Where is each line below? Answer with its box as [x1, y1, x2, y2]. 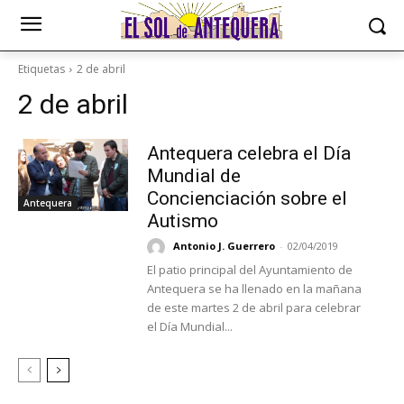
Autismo [146, 210, 218, 233]
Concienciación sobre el [146, 188, 347, 210]
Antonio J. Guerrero [172, 239, 275, 253]
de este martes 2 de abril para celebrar [146, 299, 361, 317]
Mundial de [146, 165, 241, 188]
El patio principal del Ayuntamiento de [146, 262, 353, 279]
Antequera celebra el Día [146, 142, 351, 165]
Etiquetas [18, 61, 65, 77]
